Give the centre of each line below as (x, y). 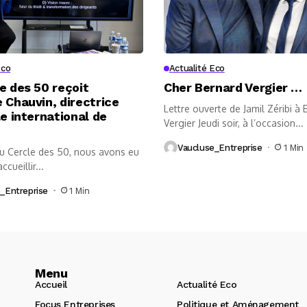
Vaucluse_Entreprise (220, 147)
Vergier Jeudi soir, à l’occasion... (234, 123)
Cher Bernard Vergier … (233, 88)
